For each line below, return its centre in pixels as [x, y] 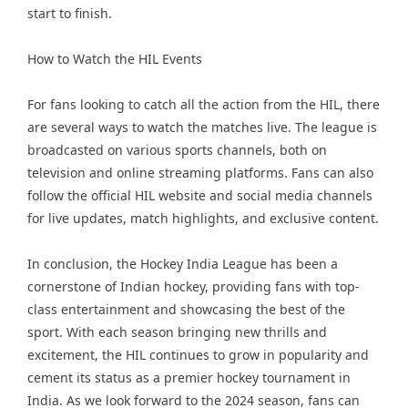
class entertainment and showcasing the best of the [186, 309]
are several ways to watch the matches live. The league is [202, 127]
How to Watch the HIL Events [115, 59]
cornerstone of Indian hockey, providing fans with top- [194, 286]
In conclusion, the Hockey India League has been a [183, 264]
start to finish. [70, 13]
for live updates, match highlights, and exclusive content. [203, 218]
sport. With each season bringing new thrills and [177, 332]
